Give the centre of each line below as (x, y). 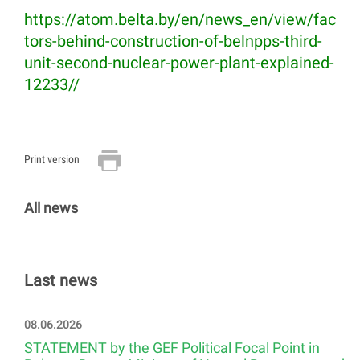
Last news (61, 281)
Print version (52, 160)
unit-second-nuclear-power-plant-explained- (179, 63)
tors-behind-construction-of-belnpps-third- (173, 41)
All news (51, 208)
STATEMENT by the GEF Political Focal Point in (172, 348)
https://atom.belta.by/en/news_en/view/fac (180, 20)
